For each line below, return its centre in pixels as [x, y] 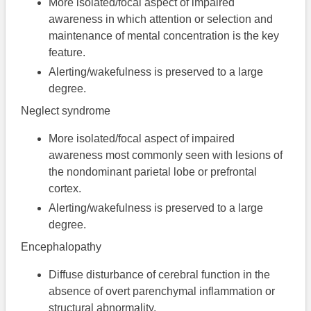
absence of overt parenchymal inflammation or [162, 292]
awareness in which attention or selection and [161, 19]
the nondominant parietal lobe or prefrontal [153, 172]
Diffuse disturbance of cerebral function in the [160, 275]
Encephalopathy [61, 247]
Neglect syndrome [66, 111]
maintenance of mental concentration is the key [164, 36]
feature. [67, 53]
